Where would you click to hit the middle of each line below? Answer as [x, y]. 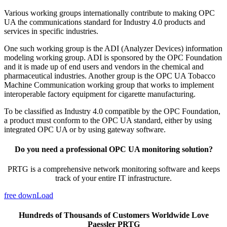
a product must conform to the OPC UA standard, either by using [108, 120]
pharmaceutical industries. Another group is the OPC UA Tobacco [110, 75]
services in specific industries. [51, 31]
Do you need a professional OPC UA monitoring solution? [113, 149]
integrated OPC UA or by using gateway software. [85, 129]
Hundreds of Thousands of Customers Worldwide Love [113, 215]
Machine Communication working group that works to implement [109, 85]
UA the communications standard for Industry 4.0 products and [105, 22]
